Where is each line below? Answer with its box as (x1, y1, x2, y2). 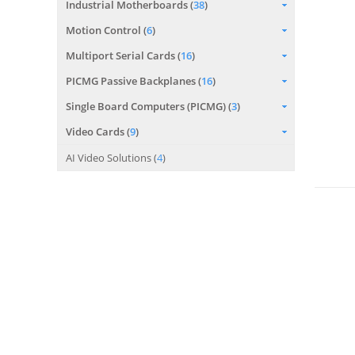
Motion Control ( (66, 23, 147, 37)
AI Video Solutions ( (66, 151, 157, 165)
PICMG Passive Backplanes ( (66, 74, 201, 88)
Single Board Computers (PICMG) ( (66, 99, 231, 113)
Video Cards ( (66, 124, 130, 139)
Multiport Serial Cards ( (66, 48, 181, 63)
